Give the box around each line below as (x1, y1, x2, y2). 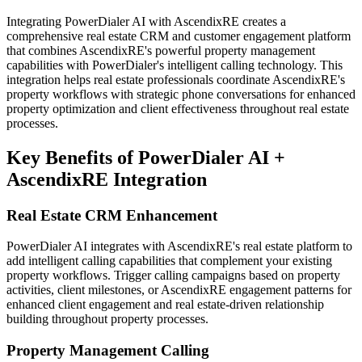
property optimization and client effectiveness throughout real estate (6, 101, 349, 116)
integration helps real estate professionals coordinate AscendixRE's (6, 72, 345, 86)
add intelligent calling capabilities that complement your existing (6, 254, 332, 268)
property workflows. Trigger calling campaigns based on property (6, 268, 340, 283)
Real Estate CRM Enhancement (6, 206, 217, 224)
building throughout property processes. (6, 312, 208, 326)
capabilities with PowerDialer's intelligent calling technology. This (6, 57, 343, 72)
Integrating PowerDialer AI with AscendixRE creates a (6, 14, 286, 28)
